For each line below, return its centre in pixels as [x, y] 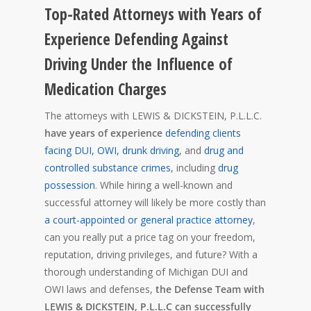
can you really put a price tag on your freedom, [150, 237]
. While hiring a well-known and [164, 185]
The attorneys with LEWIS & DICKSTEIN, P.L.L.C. [153, 115]
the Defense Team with [209, 289]
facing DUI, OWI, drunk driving [112, 150]
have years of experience [103, 133]
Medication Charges [106, 89]
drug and [224, 150]
